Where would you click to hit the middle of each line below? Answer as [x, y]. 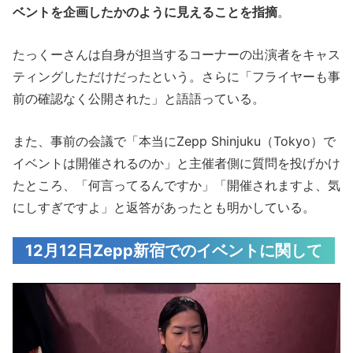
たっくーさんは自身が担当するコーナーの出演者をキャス [176, 54]
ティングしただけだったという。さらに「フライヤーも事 [176, 76]
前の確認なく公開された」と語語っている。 [139, 98]
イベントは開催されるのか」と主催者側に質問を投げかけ [176, 163]
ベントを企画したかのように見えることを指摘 [145, 12]
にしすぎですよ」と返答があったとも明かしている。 [164, 207]
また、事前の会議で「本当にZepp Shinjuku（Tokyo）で [174, 141]
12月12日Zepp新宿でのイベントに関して [174, 250]
